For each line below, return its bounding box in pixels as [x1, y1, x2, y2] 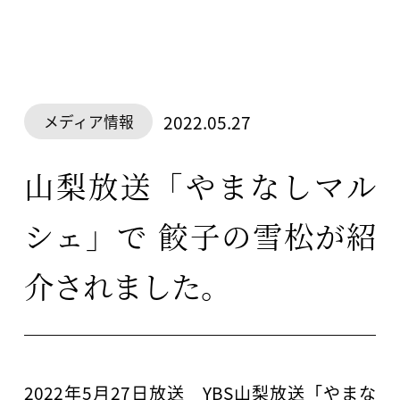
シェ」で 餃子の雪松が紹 [23, 213, 377, 257]
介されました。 [23, 263, 230, 307]
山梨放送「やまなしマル [23, 163, 377, 207]
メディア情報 [43, 111, 134, 133]
